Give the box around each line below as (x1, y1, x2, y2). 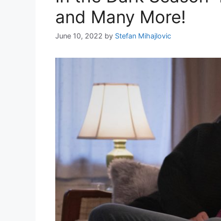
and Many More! (55, 6, 186, 27)
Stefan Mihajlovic (115, 32, 171, 40)
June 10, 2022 (55, 32, 103, 40)
